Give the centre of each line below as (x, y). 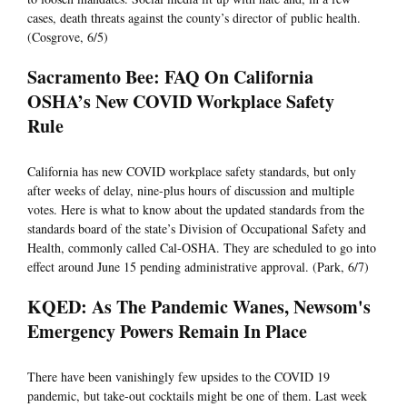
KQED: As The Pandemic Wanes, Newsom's (199, 307)
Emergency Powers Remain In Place (170, 332)
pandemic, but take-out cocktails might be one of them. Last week (197, 396)
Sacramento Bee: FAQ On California (170, 77)
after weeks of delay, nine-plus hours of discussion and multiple (191, 191)
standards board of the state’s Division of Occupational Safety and (197, 229)
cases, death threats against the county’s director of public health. (194, 18)
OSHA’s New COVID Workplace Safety (181, 102)
